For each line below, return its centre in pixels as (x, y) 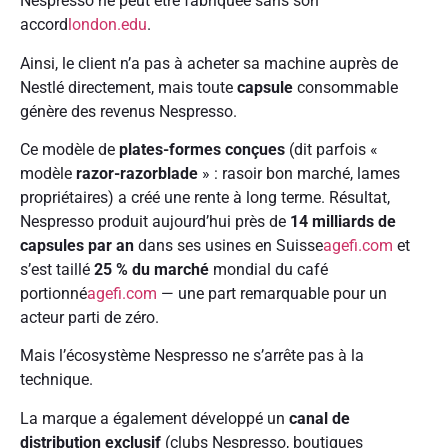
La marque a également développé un (154, 418)
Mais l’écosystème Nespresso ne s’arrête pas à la (192, 356)
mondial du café (268, 269)
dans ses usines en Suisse (228, 245)
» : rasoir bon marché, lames (299, 173)
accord (44, 25)
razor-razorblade (137, 173)
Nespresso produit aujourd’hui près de (155, 221)
